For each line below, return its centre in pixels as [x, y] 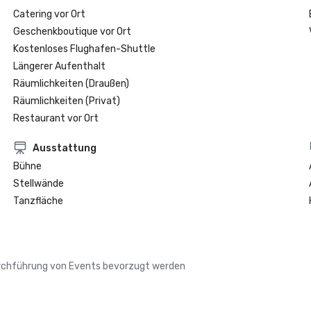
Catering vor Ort [49, 14]
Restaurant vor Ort [56, 118]
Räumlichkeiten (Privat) [66, 101]
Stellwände [38, 184]
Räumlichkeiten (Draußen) [71, 84]
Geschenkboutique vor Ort [72, 32]
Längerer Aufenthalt [59, 66]
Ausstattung [64, 148]
